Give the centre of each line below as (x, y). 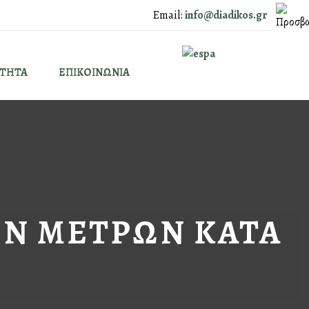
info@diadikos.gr (226, 15)
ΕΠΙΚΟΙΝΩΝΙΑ (94, 72)
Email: (168, 15)
